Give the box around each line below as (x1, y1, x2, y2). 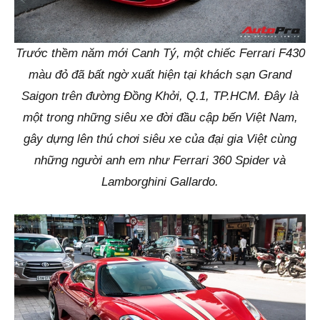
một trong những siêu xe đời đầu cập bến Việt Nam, (22, 111, 298, 125)
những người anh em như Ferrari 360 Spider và (34, 154, 286, 168)
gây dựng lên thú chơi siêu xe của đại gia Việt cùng (24, 132, 296, 146)
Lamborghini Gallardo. (101, 175, 219, 189)
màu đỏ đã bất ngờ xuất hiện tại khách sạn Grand (29, 68, 291, 82)
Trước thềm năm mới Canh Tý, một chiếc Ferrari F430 (15, 46, 305, 61)
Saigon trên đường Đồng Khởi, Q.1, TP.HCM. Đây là (21, 89, 299, 104)
